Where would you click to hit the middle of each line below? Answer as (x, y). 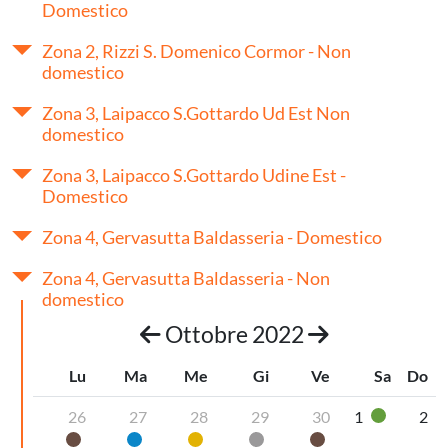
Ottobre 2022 (234, 333)
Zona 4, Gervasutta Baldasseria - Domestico (212, 236)
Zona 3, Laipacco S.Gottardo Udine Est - (194, 174)
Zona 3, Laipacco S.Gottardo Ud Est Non (196, 112)
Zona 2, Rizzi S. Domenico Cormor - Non (196, 50)
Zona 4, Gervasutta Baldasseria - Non (186, 277)
